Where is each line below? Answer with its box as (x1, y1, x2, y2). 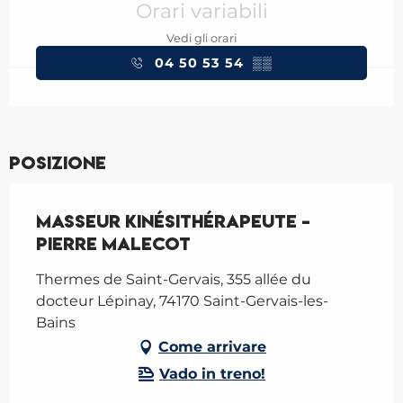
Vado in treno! (159, 365, 265, 383)
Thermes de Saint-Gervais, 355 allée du (36, 271, 311, 289)
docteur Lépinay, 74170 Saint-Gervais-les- (36, 292, 328, 310)
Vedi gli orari (166, 31, 237, 46)
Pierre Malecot (36, 232, 191, 256)
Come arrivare (158, 338, 266, 356)
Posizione (9, 151, 106, 175)
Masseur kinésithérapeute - (36, 210, 310, 234)
